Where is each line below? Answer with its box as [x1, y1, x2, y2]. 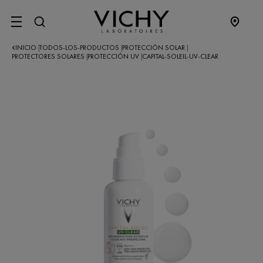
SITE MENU [16, 19, 75, 35]
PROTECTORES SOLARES [12, 52, 86, 61]
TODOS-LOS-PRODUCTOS [39, 43, 121, 52]
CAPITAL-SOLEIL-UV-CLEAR [142, 52, 218, 61]
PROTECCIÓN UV [87, 52, 141, 61]
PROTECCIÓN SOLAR [122, 43, 187, 52]
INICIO [15, 43, 38, 52]
